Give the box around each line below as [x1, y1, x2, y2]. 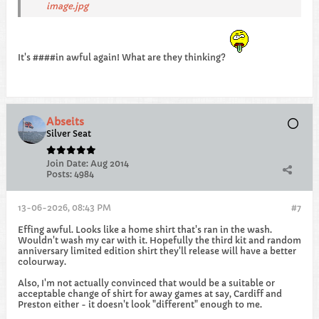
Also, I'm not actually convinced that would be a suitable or [18, 278, 275, 288]
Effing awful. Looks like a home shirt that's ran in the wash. [18, 224, 272, 235]
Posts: [46, 169, 72, 179]
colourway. [18, 256, 66, 267]
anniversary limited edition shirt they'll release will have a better [18, 246, 296, 256]
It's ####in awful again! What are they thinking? [18, 52, 228, 63]
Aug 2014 [90, 158, 129, 169]
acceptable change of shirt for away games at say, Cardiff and [18, 288, 282, 299]
